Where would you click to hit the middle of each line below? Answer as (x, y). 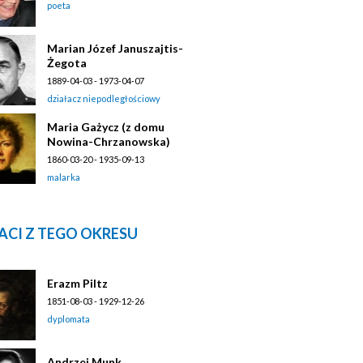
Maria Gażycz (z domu (106, 126)
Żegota (67, 62)
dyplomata (68, 318)
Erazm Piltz (77, 283)
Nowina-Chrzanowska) (109, 141)
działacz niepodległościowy (104, 98)
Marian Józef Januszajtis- (115, 48)
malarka (64, 177)
